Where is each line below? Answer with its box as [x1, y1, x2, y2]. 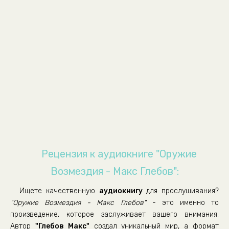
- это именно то [146, 198, 219, 207]
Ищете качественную [19, 187, 99, 195]
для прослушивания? [142, 187, 219, 195]
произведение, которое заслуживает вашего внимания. [10, 210, 219, 219]
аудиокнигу [99, 187, 143, 195]
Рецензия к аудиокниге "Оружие [41, 148, 197, 160]
